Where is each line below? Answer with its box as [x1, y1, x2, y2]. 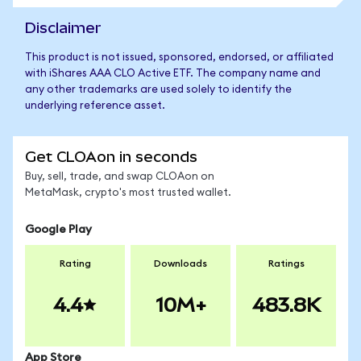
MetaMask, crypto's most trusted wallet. [25, 188, 231, 198]
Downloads [154, 259, 207, 268]
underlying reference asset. [25, 101, 165, 111]
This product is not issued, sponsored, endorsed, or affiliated [25, 52, 334, 63]
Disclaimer [25, 19, 102, 36]
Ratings [268, 259, 305, 268]
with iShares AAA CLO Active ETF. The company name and [25, 68, 321, 79]
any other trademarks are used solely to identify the [25, 85, 292, 95]
